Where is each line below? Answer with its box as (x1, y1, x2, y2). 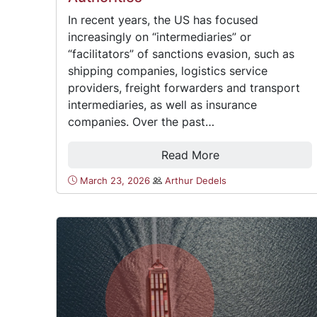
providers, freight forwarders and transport (68, 80, 301, 95)
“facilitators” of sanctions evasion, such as (68, 46, 295, 61)
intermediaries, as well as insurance (68, 97, 258, 112)
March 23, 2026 (80, 175, 151, 186)
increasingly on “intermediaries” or (68, 29, 252, 44)
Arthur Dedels (165, 175, 227, 186)
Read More (161, 147, 219, 162)
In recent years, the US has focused (68, 12, 259, 27)
